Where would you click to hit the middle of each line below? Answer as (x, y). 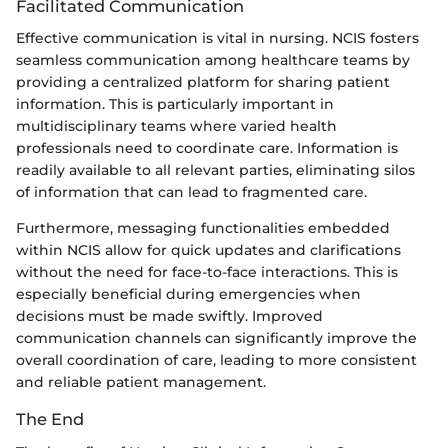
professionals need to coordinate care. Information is (207, 148)
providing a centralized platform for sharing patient (203, 82)
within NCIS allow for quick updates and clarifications (208, 250)
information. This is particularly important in (175, 104)
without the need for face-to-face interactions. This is (207, 272)
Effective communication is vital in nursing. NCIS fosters (217, 38)
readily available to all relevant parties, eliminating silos (215, 170)
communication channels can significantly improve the (216, 338)
